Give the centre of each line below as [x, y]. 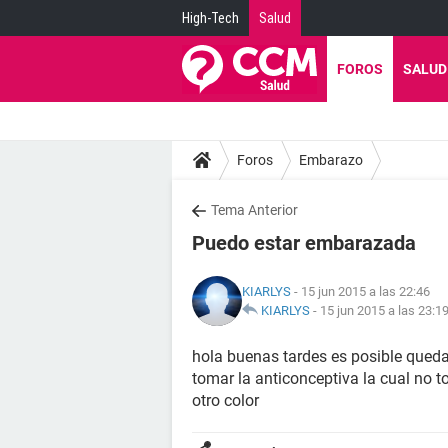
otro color [225, 400]
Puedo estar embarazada [304, 243]
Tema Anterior [254, 210]
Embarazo [331, 159]
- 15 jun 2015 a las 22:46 [360, 291]
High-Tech [210, 18]
